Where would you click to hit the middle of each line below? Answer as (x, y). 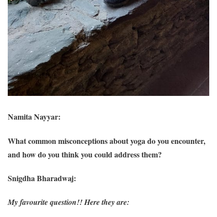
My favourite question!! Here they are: (69, 202)
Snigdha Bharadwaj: (42, 178)
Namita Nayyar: (34, 117)
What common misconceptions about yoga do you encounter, (107, 140)
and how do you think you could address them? (85, 154)
